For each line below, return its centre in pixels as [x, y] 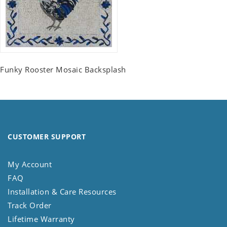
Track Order [30, 205]
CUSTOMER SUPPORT [47, 137]
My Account [30, 164]
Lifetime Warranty [41, 219]
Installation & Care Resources [62, 192]
